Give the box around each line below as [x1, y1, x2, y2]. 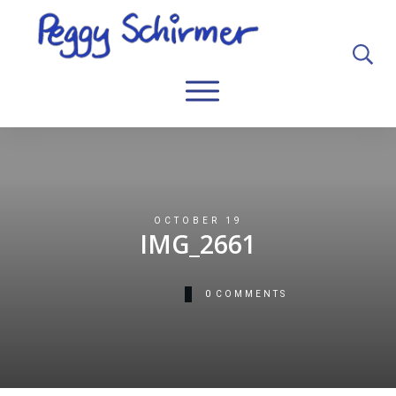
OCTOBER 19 [153, 215, 243, 225]
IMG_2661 [140, 226, 256, 261]
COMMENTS [215, 288, 287, 299]
